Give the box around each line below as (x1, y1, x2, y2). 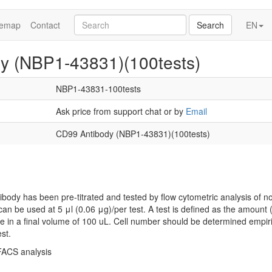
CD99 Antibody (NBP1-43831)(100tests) (56, 127, 210, 140)
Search (197, 19, 224, 31)
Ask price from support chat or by (56, 105, 186, 117)
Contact (30, 19, 60, 31)
